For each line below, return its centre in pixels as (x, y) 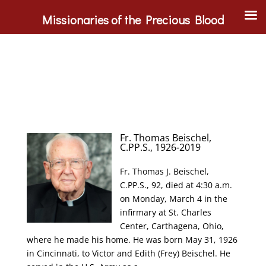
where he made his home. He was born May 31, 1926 (132, 240)
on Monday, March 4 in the (174, 199)
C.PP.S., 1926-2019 (161, 147)
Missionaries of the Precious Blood (133, 20)
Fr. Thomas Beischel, (166, 138)
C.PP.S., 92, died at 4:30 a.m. (176, 185)
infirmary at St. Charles (166, 212)
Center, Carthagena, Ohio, (172, 226)
